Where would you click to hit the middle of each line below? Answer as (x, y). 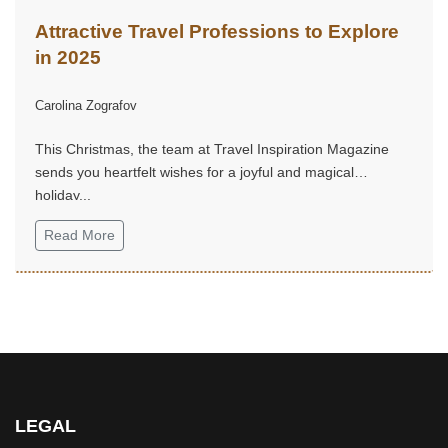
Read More (79, 234)
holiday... (63, 194)
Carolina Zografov (86, 105)
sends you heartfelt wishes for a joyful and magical (194, 171)
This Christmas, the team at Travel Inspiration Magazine (212, 148)
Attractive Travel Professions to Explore (217, 31)
